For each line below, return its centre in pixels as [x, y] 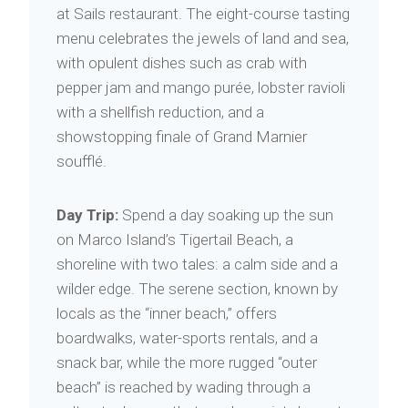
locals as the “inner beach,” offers [167, 313]
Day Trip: [87, 215]
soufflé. [82, 161]
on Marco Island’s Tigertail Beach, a [175, 240]
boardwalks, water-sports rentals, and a [187, 338]
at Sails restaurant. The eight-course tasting [203, 14]
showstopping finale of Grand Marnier [182, 137]
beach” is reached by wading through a [184, 387]
